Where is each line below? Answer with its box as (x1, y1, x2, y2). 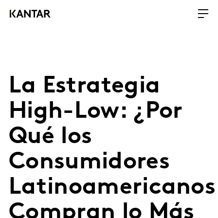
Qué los (9, 126, 92, 149)
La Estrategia (9, 75, 161, 98)
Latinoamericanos (9, 176, 216, 200)
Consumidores (9, 151, 170, 174)
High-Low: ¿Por (9, 100, 183, 124)
